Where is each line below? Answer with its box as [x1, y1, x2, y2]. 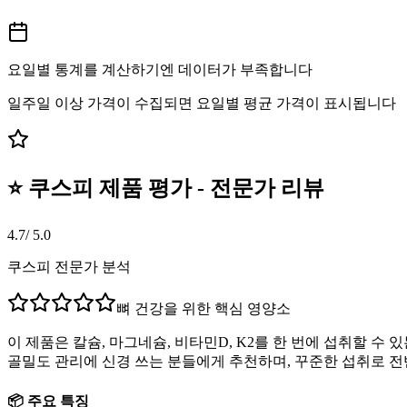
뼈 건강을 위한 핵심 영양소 [116, 300, 291, 316]
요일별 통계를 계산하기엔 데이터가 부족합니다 [7, 61, 313, 77]
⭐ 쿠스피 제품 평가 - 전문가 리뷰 [7, 175, 324, 200]
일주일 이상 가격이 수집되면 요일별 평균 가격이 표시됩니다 [7, 94, 396, 111]
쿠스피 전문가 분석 [7, 258, 131, 274]
